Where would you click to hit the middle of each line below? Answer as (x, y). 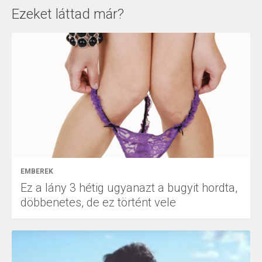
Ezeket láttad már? (68, 14)
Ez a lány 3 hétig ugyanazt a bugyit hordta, (129, 188)
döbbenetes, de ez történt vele (98, 203)
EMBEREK (37, 172)
